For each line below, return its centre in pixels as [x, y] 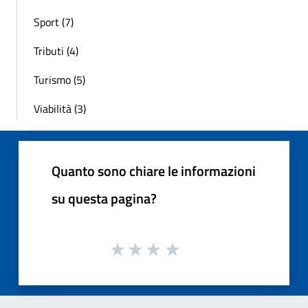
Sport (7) [54, 22]
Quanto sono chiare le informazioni [154, 171]
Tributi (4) [56, 51]
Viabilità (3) [60, 109]
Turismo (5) [59, 80]
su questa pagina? [104, 199]
